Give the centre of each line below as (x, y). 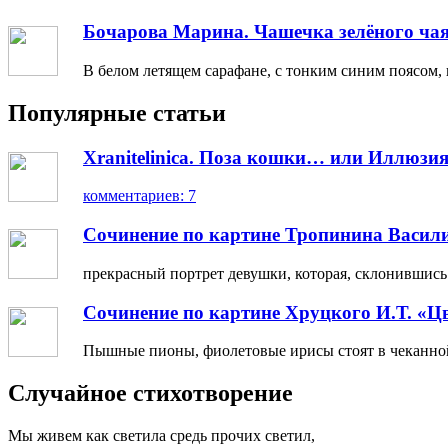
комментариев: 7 (139, 196)
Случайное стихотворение (150, 393)
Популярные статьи (117, 112)
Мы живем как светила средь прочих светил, (161, 436)
